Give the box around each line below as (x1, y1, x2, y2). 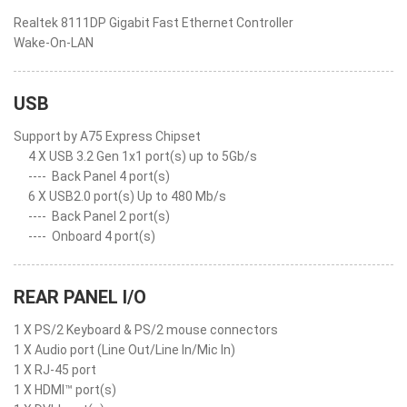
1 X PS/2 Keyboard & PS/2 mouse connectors (14, 323, 278, 337)
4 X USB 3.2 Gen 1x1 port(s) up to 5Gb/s (28, 149, 257, 164)
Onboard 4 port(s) (52, 229, 155, 243)
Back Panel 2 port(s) (52, 209, 170, 223)
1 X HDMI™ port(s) (14, 382, 116, 397)
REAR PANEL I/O (14, 286, 146, 308)
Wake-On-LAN (14, 35, 94, 50)
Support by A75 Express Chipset (14, 129, 201, 144)
